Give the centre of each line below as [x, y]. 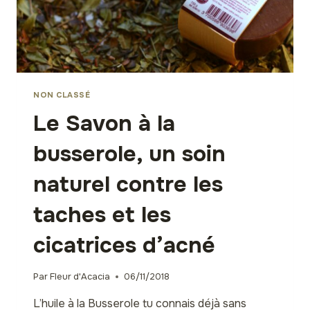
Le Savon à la [104, 123]
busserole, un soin [129, 154]
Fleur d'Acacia [80, 276]
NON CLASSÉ [62, 94]
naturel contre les [128, 184]
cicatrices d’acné [124, 245]
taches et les [102, 215]
